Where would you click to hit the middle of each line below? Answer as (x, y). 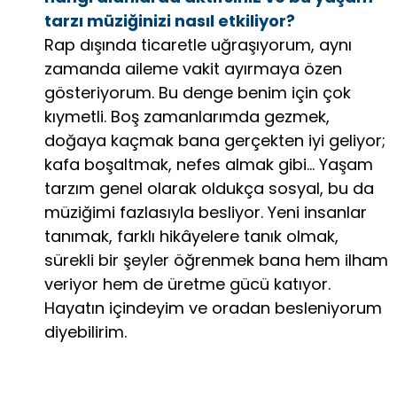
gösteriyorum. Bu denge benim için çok (198, 93)
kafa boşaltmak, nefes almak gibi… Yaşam (209, 165)
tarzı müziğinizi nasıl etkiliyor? (170, 21)
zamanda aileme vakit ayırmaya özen (193, 69)
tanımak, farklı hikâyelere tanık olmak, (191, 237)
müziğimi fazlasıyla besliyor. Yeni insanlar (206, 213)
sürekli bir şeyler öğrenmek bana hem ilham (216, 261)
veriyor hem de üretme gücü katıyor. (187, 284)
